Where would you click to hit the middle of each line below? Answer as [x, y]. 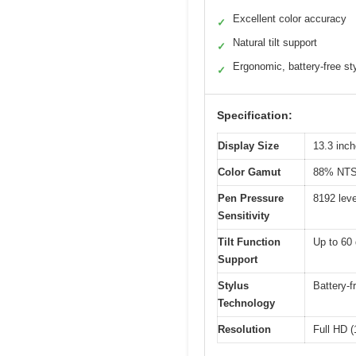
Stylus [233, 286]
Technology [246, 304]
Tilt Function [249, 242]
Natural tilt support [275, 43]
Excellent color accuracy [290, 19]
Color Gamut [249, 172]
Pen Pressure [251, 199]
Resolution [244, 330]
